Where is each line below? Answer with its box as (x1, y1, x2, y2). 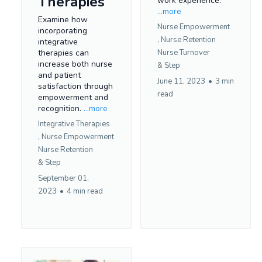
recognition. (38, 102, 84, 114)
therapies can (38, 47, 89, 58)
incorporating (38, 25, 87, 36)
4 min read (67, 185, 103, 196)
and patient (38, 69, 81, 81)
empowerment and (38, 91, 108, 103)
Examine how (38, 13, 88, 25)
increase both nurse (38, 58, 112, 70)
